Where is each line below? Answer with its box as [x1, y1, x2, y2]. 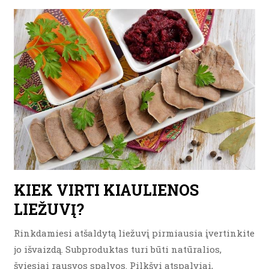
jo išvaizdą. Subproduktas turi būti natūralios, [14, 243, 222, 255]
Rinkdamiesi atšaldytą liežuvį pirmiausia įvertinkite [14, 226, 255, 239]
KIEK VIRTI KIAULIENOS [14, 180, 199, 200]
